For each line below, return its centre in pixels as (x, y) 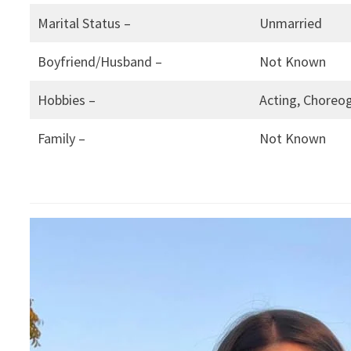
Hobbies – (67, 100)
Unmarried (291, 24)
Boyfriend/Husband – (100, 62)
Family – (62, 139)
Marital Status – (85, 24)
